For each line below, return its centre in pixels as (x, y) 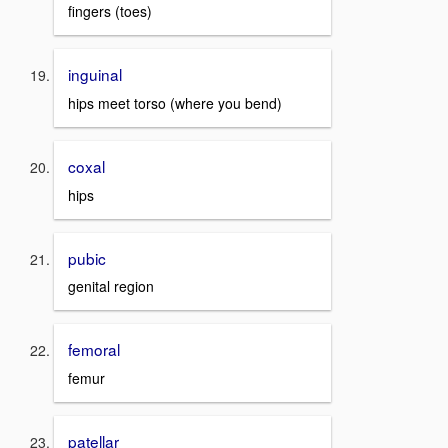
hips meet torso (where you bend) (175, 103)
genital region (111, 286)
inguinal (95, 74)
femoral (94, 349)
